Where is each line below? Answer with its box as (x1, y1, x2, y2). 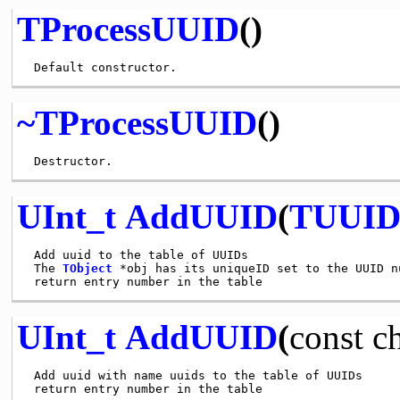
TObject (62, 261, 112, 275)
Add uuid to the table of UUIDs (26, 247, 248, 262)
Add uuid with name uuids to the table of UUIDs (26, 368, 362, 382)
